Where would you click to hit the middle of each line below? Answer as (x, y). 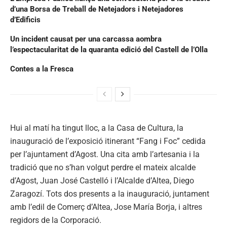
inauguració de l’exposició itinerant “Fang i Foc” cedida (108, 141)
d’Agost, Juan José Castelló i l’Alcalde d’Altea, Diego (102, 180)
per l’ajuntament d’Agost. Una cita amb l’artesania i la (105, 154)
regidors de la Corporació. (56, 220)
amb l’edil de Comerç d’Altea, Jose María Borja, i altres (106, 207)
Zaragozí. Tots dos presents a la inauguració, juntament (110, 194)
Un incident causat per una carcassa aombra (86, 39)
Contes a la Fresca (42, 69)
